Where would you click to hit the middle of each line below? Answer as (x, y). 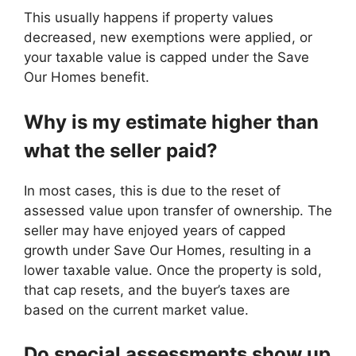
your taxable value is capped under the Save (166, 57)
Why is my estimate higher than (171, 122)
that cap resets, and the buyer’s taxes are (157, 290)
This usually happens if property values (149, 17)
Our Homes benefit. (87, 77)
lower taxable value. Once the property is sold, (173, 270)
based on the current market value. (136, 310)
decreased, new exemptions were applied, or (168, 37)
